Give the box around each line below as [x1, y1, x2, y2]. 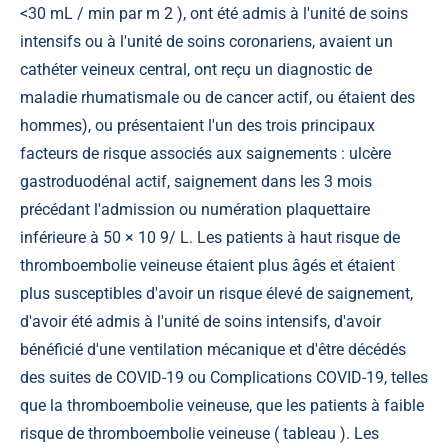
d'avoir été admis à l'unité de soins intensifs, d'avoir [20, 311, 381, 331]
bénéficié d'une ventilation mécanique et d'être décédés [20, 339, 406, 359]
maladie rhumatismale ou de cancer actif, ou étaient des [20, 87, 415, 107]
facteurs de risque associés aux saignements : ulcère [20, 143, 391, 163]
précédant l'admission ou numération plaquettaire [20, 199, 370, 219]
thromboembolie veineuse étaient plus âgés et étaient [20, 255, 395, 275]
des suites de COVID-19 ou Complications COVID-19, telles [20, 367, 428, 387]
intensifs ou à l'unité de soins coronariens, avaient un [20, 31, 393, 51]
